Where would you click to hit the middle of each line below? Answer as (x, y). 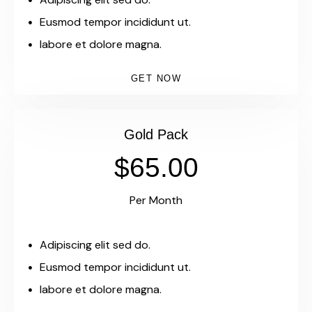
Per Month (156, 201)
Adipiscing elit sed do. (95, 245)
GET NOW (156, 79)
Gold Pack (156, 135)
